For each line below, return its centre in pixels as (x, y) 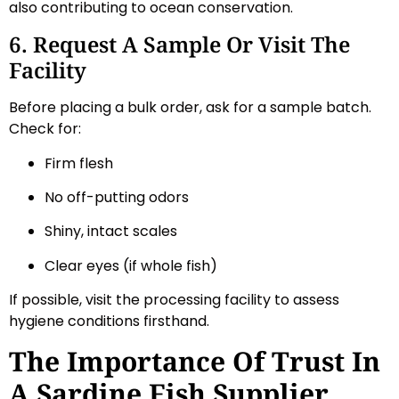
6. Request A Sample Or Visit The (179, 45)
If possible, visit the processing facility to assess (174, 300)
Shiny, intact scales (111, 232)
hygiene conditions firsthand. (109, 322)
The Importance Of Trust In (195, 361)
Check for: (45, 129)
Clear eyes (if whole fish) (131, 265)
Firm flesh (79, 163)
